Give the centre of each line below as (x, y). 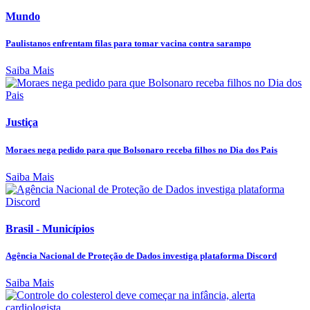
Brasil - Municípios (50, 229)
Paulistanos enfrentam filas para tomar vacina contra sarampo (128, 44)
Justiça (22, 122)
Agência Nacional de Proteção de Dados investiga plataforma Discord (141, 256)
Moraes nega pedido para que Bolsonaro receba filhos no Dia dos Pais (142, 149)
